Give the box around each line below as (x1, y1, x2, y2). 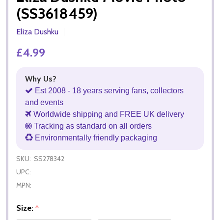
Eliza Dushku (16, 27, 58, 36)
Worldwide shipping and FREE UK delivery (31, 110, 184, 118)
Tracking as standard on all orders (32, 121, 152, 130)
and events (25, 98, 63, 107)
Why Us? (25, 74, 56, 83)
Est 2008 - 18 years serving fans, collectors (33, 86, 184, 95)
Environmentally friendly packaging (33, 133, 157, 142)
